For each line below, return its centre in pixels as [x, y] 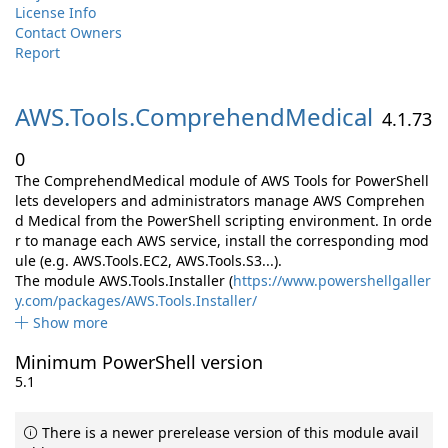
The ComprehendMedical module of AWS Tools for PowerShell [222, 180]
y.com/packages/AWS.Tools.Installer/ [136, 300]
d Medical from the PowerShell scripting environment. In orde [223, 220]
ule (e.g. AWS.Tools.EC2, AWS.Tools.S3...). [148, 260]
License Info [55, 12]
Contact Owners [68, 32]
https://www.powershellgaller [332, 280]
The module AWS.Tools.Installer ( [124, 280]
